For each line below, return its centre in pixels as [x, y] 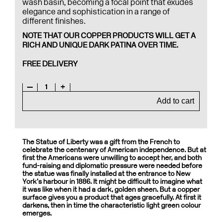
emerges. [37, 213]
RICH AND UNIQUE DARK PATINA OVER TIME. [100, 45]
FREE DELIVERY [50, 64]
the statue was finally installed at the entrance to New [106, 174]
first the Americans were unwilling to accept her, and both [112, 158]
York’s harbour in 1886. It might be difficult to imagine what [112, 182]
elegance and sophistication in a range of [96, 12]
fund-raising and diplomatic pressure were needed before [112, 166]
